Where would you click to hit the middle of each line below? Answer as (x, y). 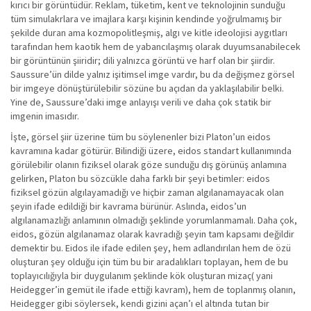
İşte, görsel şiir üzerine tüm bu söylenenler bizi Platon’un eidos (141, 137)
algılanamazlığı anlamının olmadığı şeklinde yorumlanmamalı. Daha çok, (154, 220)
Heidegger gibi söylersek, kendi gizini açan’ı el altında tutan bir (140, 303)
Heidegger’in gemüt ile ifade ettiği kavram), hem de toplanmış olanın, (153, 289)
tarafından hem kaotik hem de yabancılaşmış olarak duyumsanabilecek (155, 47)
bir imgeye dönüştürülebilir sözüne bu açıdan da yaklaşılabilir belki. (147, 88)
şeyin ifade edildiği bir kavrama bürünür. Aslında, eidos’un (128, 206)
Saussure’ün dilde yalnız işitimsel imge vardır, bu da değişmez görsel (152, 74)
